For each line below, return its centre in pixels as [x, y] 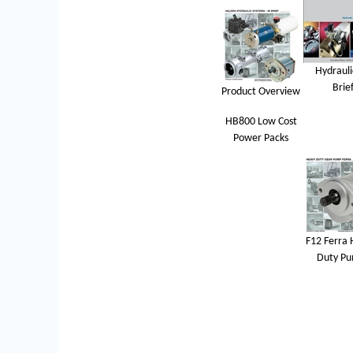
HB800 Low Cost [261, 122]
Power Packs [261, 138]
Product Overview [261, 92]
